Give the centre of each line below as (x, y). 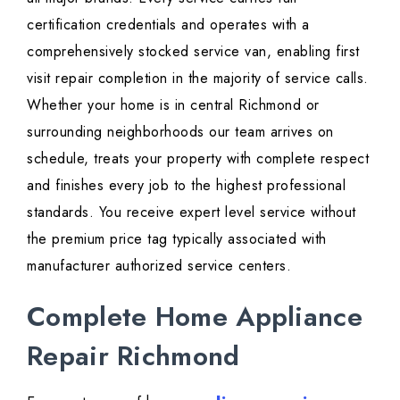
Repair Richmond (133, 356)
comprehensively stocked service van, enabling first (193, 52)
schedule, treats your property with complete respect (198, 159)
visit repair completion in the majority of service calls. (198, 79)
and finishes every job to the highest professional (186, 186)
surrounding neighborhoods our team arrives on (180, 132)
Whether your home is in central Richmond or (173, 105)
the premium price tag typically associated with (177, 239)
